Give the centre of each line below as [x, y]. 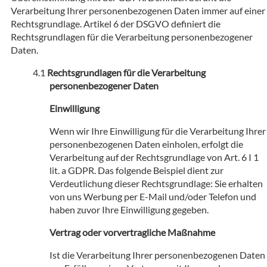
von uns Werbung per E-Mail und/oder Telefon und [153, 196]
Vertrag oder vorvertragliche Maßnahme [132, 232]
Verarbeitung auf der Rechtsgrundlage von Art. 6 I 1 [154, 157]
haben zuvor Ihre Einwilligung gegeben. [129, 209]
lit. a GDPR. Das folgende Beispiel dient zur [136, 170]
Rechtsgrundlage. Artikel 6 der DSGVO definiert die [116, 23]
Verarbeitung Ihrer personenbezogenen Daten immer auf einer [138, 10]
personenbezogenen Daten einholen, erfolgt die [146, 144]
